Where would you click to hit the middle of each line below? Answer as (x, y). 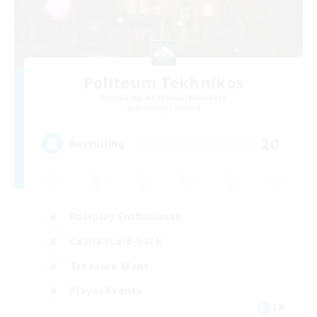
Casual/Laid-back (116, 241)
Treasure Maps (110, 266)
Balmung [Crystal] (168, 108)
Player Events (106, 290)
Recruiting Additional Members (163, 98)
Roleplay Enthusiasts (126, 216)
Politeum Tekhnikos (163, 82)
